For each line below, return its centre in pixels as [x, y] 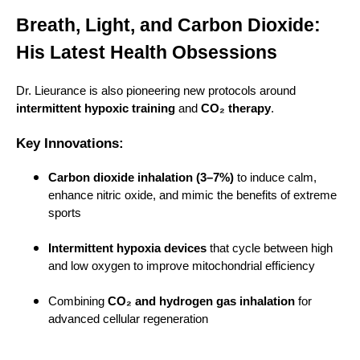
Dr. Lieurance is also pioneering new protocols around [156, 91]
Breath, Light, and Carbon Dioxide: [168, 25]
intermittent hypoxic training [96, 109]
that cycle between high [270, 248]
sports [65, 213]
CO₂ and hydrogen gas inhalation [201, 301]
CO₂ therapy [236, 109]
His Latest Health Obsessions [147, 53]
